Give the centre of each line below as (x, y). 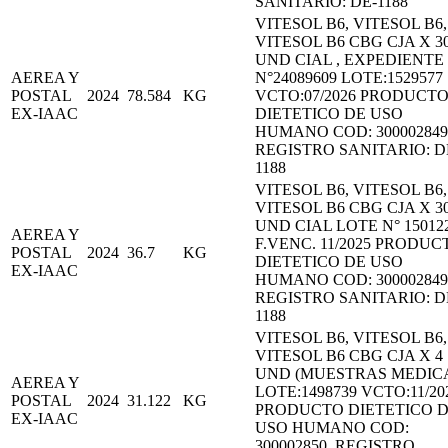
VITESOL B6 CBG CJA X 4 (349, 355)
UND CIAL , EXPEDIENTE (349, 59)
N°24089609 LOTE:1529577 (349, 77)
